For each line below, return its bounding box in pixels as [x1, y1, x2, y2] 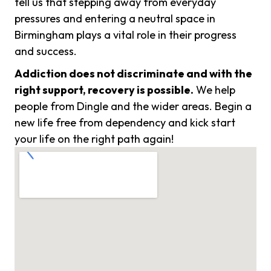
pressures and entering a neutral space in [15, 11, 215, 26]
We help [194, 83, 235, 97]
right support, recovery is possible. [15, 83, 194, 97]
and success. [15, 44, 77, 59]
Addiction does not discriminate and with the [15, 67, 252, 81]
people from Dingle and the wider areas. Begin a [15, 99, 252, 114]
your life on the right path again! [15, 132, 174, 146]
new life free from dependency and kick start [15, 116, 235, 130]
